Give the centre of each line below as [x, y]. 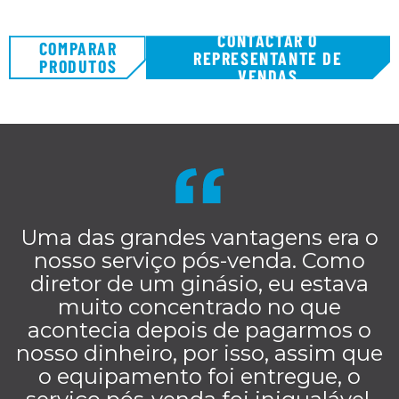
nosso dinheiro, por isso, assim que [199, 353]
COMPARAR [78, 48]
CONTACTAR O [268, 40]
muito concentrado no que [199, 306]
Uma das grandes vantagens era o [199, 237]
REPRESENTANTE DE [268, 57]
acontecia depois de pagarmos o [199, 330]
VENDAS [268, 75]
